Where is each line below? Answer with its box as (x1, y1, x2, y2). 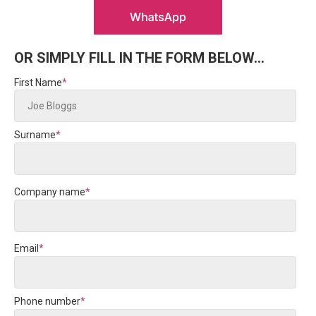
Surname (14, 129, 56, 141)
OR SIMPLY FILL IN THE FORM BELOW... (14, 49, 265, 66)
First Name (14, 76, 62, 88)
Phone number (14, 295, 80, 307)
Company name (14, 186, 85, 197)
